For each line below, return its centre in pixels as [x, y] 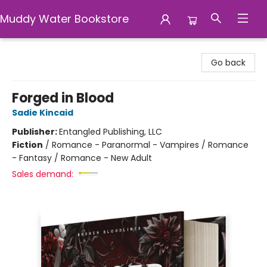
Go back [228, 63]
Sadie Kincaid [43, 113]
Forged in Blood [63, 98]
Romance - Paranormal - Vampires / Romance [150, 145]
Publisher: [35, 132]
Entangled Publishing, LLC [111, 132]
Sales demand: [43, 174]
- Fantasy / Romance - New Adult [82, 158]
